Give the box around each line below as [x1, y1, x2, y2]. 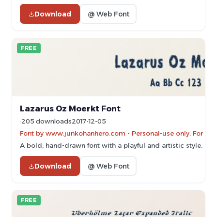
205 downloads [21, 118, 72, 125]
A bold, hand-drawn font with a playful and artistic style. [20, 141, 202, 149]
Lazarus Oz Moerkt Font [20, 104, 121, 113]
